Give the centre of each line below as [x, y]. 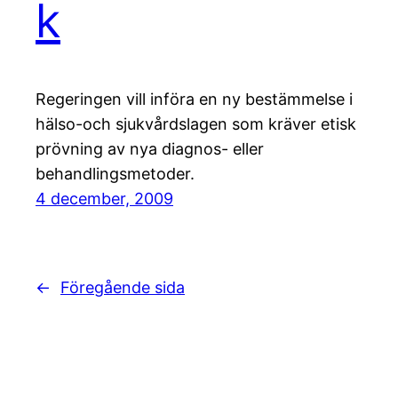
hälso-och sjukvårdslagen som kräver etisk [196, 124]
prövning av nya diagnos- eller [150, 149]
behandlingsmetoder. [115, 174]
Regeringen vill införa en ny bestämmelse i [194, 99]
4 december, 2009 [104, 199]
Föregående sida [123, 288]
